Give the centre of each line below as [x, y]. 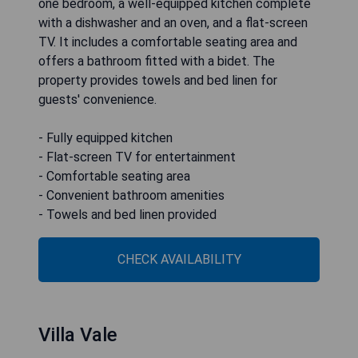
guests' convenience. [97, 99]
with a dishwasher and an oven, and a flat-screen [173, 23]
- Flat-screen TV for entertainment [137, 157]
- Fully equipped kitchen [105, 138]
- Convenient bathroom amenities [131, 195]
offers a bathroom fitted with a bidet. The [157, 61]
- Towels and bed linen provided [127, 215]
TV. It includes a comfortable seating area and [168, 42]
